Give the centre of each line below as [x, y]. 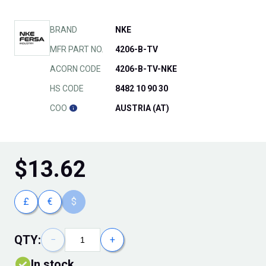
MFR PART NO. [77, 50]
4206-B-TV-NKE [146, 69]
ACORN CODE [75, 69]
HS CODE [67, 89]
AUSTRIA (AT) [142, 108]
